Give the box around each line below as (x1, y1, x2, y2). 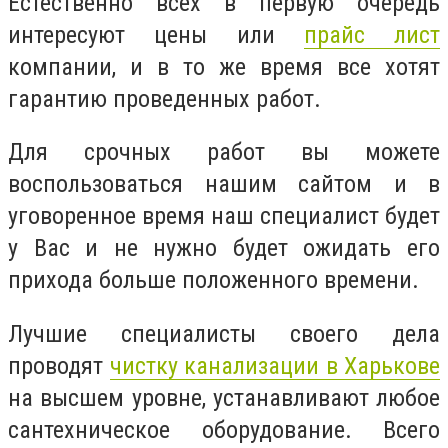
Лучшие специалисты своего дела (8, 319, 440, 348)
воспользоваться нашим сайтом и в (8, 170, 440, 199)
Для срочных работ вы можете (8, 138, 440, 167)
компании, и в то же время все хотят (8, 52, 440, 81)
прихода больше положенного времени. (8, 266, 419, 295)
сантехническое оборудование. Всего (8, 415, 440, 444)
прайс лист (303, 20, 440, 49)
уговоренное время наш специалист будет (8, 202, 440, 231)
